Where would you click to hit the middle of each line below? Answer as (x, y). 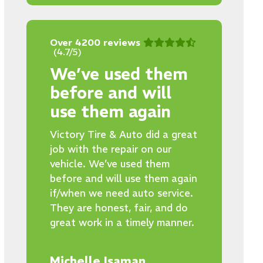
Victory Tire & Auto (96, 134)
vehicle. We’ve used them (109, 164)
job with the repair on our (110, 149)
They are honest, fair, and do (119, 208)
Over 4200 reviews (95, 42)
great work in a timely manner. (122, 222)
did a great (170, 134)
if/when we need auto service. (121, 193)
